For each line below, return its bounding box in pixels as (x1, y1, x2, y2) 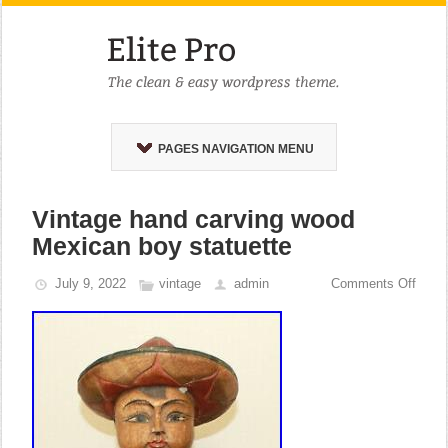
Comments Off (330, 276, 416, 291)
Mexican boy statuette (32, 232, 293, 260)
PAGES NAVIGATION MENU (157, 142, 314, 156)
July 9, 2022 (55, 276, 127, 291)
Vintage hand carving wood (32, 205, 356, 233)
